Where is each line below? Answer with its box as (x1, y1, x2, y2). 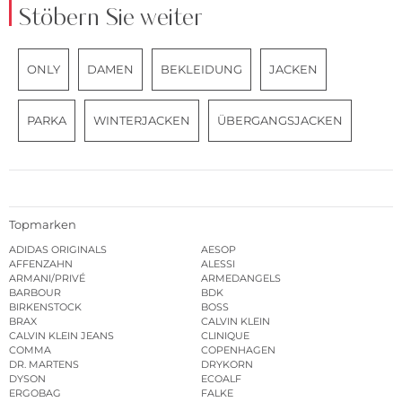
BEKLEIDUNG (161, 62, 242, 77)
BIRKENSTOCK (9, 300, 82, 313)
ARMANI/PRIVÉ (9, 271, 85, 284)
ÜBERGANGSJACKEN (217, 113, 343, 128)
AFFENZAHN (9, 257, 73, 270)
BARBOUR (9, 285, 61, 299)
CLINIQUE (201, 328, 249, 342)
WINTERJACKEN (93, 113, 190, 128)
